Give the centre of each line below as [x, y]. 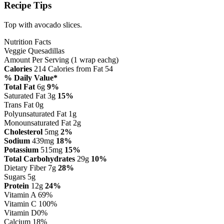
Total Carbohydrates [39, 159]
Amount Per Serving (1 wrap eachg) [61, 60]
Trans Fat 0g [24, 105]
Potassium [21, 150]
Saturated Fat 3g [30, 96]
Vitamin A [20, 195]
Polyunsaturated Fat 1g [40, 114]
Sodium [17, 141]
